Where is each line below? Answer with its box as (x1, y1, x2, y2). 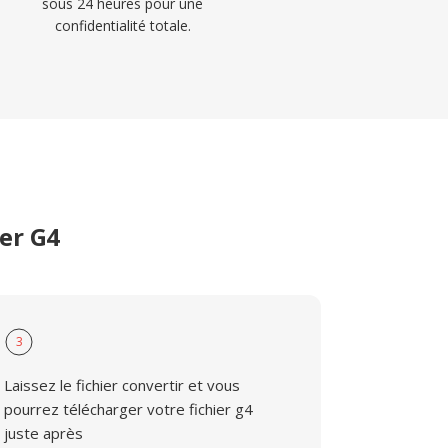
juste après (4, 423, 84, 443)
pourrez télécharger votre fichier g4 (4, 399, 254, 419)
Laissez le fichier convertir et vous (4, 375, 241, 395)
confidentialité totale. (54, 16, 191, 35)
